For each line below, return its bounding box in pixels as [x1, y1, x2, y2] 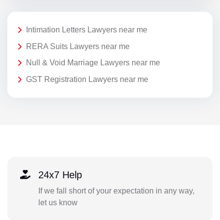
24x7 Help [38, 169, 82, 181]
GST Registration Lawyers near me [26, 75, 148, 83]
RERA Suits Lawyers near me [26, 42, 130, 51]
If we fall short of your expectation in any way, [38, 187, 194, 195]
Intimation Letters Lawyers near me [26, 25, 147, 34]
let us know [38, 198, 78, 207]
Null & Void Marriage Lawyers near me [26, 58, 160, 67]
